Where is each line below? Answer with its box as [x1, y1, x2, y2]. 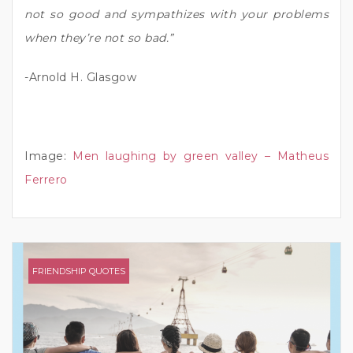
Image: [24, 148, 73, 163]
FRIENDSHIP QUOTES [32, 265, 125, 277]
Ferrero [24, 172, 68, 187]
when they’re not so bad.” [24, 30, 173, 45]
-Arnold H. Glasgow [24, 69, 136, 84]
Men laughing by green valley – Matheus [72, 148, 329, 163]
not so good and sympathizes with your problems [24, 6, 329, 21]
